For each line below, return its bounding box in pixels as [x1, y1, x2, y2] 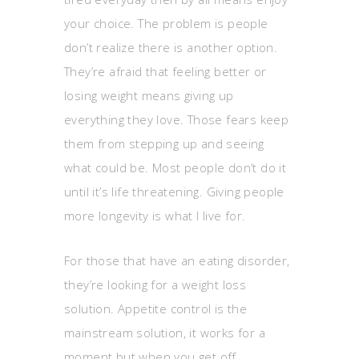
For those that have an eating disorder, [64, 252, 290, 268]
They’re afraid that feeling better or [64, 63, 267, 79]
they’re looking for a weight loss [64, 276, 247, 292]
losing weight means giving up [64, 87, 234, 103]
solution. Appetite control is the [64, 301, 248, 317]
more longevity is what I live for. [64, 208, 246, 224]
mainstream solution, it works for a [64, 325, 265, 341]
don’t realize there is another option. [64, 39, 278, 55]
